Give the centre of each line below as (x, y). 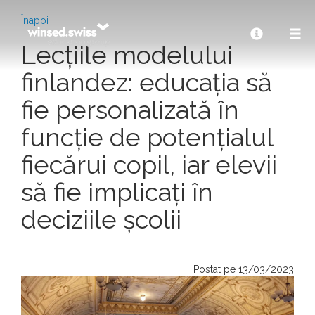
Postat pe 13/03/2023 (244, 269)
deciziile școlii (101, 219)
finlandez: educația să (147, 82)
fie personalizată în (130, 110)
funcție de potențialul (147, 137)
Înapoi (35, 20)
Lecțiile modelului (127, 55)
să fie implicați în (117, 192)
